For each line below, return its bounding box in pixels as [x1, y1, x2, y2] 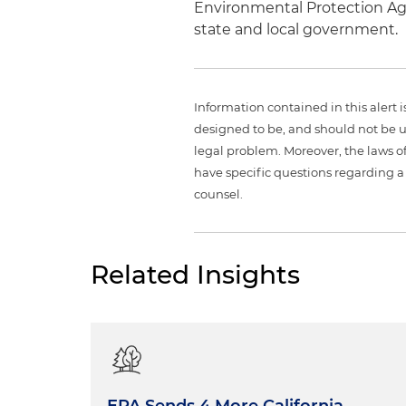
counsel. [194, 187, 244, 201]
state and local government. [194, 21, 399, 38]
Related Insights [91, 259, 300, 290]
